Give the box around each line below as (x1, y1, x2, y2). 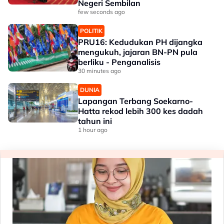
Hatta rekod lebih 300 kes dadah (78, 106, 203, 116)
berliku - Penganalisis (78, 57, 160, 67)
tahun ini (78, 116, 112, 126)
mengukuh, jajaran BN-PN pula (78, 47, 197, 57)
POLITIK (80, 27, 102, 35)
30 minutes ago (78, 67, 121, 75)
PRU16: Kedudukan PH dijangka (78, 37, 202, 47)
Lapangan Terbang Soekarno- (78, 96, 193, 106)
